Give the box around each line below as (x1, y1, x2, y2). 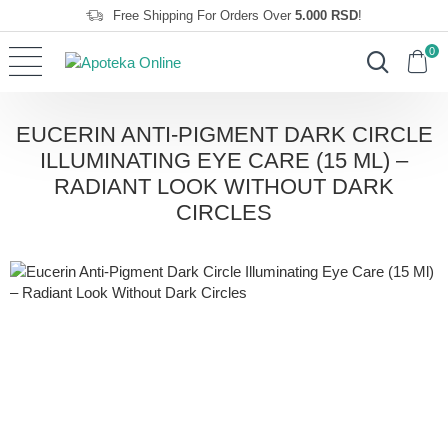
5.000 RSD (295, 7, 358, 23)
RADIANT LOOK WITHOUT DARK (54, 174, 394, 199)
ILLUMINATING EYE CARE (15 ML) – (40, 148, 408, 173)
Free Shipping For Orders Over (113, 7, 295, 23)
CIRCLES (176, 200, 272, 225)
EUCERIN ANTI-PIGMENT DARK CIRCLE (15, 122, 433, 147)
